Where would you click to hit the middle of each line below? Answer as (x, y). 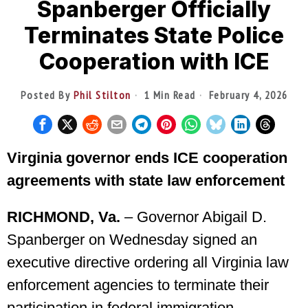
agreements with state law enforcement (146, 181)
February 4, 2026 (247, 95)
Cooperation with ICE (154, 62)
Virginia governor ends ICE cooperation (147, 158)
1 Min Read (168, 95)
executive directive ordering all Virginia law (148, 263)
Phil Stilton (102, 95)
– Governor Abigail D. (194, 217)
